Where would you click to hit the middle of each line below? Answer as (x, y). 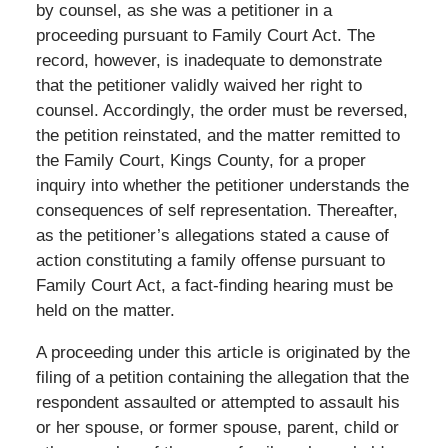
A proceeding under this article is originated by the (222, 352)
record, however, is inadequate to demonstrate (208, 60)
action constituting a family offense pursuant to (210, 260)
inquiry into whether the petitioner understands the (222, 185)
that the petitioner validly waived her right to (198, 85)
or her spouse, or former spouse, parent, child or (217, 427)
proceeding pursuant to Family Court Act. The (205, 35)
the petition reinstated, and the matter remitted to (217, 135)
